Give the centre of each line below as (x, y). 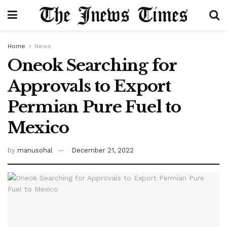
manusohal (35, 150)
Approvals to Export (89, 86)
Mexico (38, 128)
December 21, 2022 (103, 150)
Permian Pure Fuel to (94, 107)
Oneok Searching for (92, 65)
